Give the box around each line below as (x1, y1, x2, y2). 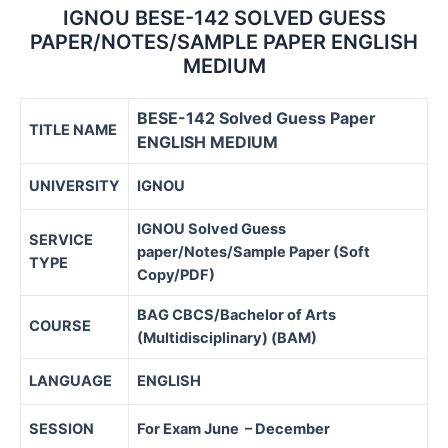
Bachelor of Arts (220, 306, 336, 325)
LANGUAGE (29, 372, 112, 391)
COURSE (29, 317, 91, 336)
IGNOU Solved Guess (137, 220, 286, 239)
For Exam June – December (137, 420, 333, 439)
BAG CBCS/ (137, 306, 220, 325)
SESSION (29, 420, 94, 439)
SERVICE (29, 231, 93, 250)
